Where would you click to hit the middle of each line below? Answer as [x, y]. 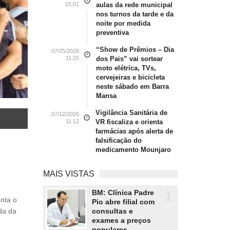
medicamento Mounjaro [133, 150]
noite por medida [123, 23]
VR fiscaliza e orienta [129, 122]
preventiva [112, 33]
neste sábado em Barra [132, 87]
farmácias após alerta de [134, 131]
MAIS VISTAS [69, 174]
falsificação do [118, 140]
